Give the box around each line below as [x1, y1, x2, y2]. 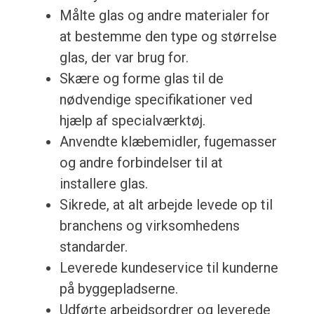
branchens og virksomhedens [59, 217, 240, 235]
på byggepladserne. [59, 280, 178, 298]
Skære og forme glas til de [59, 70, 224, 88]
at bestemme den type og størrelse [59, 28, 277, 46]
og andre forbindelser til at [59, 154, 223, 172]
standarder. [59, 238, 128, 256]
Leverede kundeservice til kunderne [59, 259, 278, 277]
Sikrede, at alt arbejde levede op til [59, 196, 273, 214]
